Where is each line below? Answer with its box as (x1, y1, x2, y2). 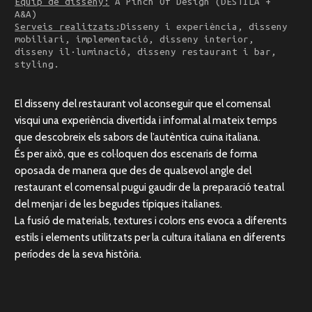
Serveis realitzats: (15, 22, 121, 33)
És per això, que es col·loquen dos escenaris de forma (15, 148, 258, 161)
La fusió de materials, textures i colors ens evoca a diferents (15, 214, 288, 228)
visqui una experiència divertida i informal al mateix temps (15, 114, 278, 127)
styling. (15, 59, 60, 70)
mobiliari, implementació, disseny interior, (15, 34, 255, 45)
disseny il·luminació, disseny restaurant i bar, (15, 47, 277, 58)
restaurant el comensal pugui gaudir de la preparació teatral (15, 181, 285, 194)
